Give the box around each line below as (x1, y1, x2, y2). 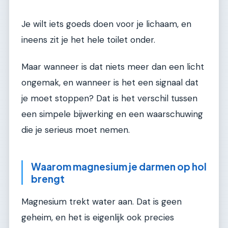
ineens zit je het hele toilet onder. (21, 34, 155, 45)
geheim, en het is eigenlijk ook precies (21, 211, 174, 223)
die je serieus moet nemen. (21, 124, 130, 136)
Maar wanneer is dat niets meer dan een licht (21, 61, 204, 73)
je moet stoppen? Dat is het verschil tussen (21, 93, 197, 104)
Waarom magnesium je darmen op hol (31, 160, 207, 173)
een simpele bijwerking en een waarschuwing (21, 108, 203, 120)
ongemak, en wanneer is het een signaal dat (21, 77, 198, 89)
